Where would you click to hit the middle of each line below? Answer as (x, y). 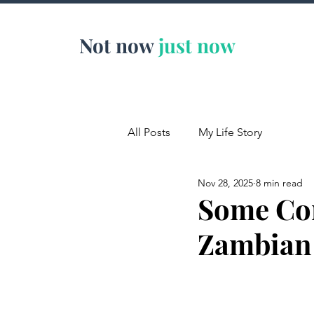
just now (197, 45)
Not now (116, 45)
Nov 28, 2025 (225, 183)
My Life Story (230, 132)
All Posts (149, 132)
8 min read (279, 183)
